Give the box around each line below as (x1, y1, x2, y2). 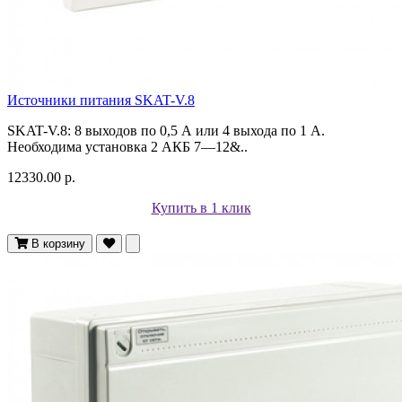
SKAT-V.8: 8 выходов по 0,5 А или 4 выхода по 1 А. (7, 122, 325, 138)
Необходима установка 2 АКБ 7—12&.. (7, 138, 248, 154)
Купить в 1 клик (151, 199, 251, 215)
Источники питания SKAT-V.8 (7, 92, 195, 108)
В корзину (31, 236, 85, 250)
